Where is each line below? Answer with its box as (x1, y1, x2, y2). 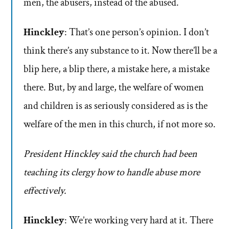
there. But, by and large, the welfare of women (24, 81, 204, 95)
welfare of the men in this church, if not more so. (24, 118, 216, 131)
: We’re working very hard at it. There (64, 214, 213, 227)
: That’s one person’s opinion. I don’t (64, 26, 209, 39)
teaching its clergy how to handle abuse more (24, 166, 200, 179)
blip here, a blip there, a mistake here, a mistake (24, 62, 210, 76)
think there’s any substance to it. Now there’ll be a (24, 44, 217, 58)
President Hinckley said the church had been (24, 147, 197, 161)
